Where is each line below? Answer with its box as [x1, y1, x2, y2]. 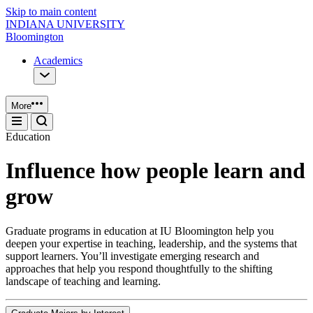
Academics [34, 54, 82, 66]
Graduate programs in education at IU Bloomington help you [6, 224, 274, 237]
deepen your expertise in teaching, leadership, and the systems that [6, 237, 297, 249]
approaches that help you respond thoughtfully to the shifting [6, 262, 272, 275]
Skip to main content [6, 6, 96, 17]
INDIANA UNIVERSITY [6, 18, 125, 30]
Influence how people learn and [6, 158, 305, 184]
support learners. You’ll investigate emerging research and [6, 249, 259, 262]
